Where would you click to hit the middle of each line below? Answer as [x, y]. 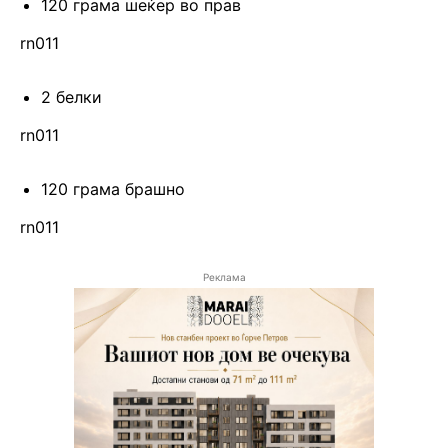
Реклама [224, 277]
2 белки [71, 97]
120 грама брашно [113, 189]
